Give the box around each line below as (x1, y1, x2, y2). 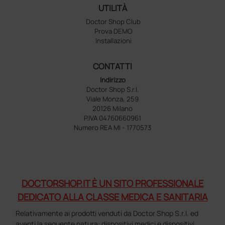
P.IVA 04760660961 (84, 114, 141, 123)
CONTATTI (93, 61, 132, 72)
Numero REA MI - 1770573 (74, 123, 151, 133)
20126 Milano (92, 104, 133, 114)
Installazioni (95, 36, 132, 46)
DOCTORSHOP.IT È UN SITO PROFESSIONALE (22, 177, 203, 190)
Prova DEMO (94, 27, 133, 36)
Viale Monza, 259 (86, 94, 139, 104)
